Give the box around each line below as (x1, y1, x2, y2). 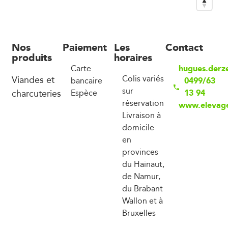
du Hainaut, (122, 157, 164, 170)
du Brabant (122, 182, 163, 195)
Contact (165, 38, 203, 56)
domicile (122, 121, 154, 134)
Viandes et (11, 72, 54, 87)
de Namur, (122, 169, 160, 183)
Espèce (71, 86, 98, 99)
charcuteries (11, 85, 61, 100)
